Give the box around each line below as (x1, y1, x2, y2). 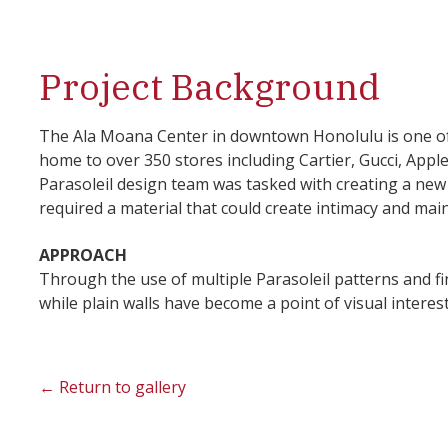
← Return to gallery (39, 376, 186, 398)
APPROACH (39, 244, 127, 266)
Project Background (39, 63, 380, 110)
